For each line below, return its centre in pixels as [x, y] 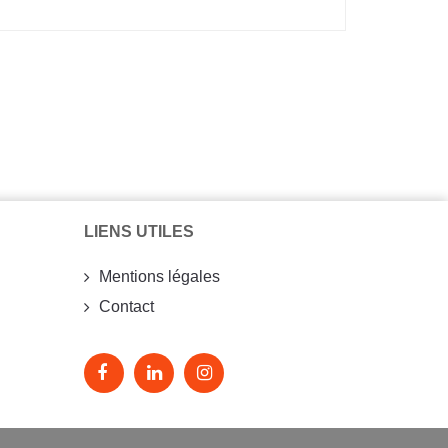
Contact [126, 306]
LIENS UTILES [138, 231]
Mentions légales [159, 276]
